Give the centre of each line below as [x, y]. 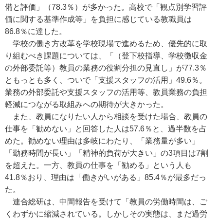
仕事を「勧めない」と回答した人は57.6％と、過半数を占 [106, 129]
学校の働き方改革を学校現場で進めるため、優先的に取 [106, 44]
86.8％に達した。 [36, 31]
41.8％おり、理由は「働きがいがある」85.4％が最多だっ [106, 177]
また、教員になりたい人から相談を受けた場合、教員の [106, 117]
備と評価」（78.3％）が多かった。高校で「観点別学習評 [106, 7]
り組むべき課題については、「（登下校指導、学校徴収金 [106, 56]
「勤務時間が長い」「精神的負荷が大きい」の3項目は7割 [107, 153]
